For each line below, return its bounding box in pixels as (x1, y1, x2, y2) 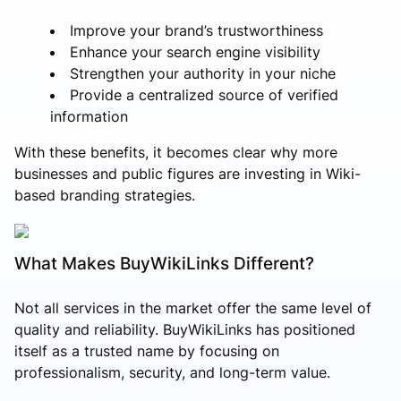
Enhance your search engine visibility (70, 42, 320, 61)
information (50, 107, 128, 125)
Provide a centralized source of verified (70, 85, 338, 104)
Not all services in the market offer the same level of (14, 299, 371, 318)
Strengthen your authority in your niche (70, 64, 336, 82)
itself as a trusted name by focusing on (14, 342, 279, 361)
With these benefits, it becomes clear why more (14, 142, 337, 161)
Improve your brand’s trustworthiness (70, 21, 323, 39)
